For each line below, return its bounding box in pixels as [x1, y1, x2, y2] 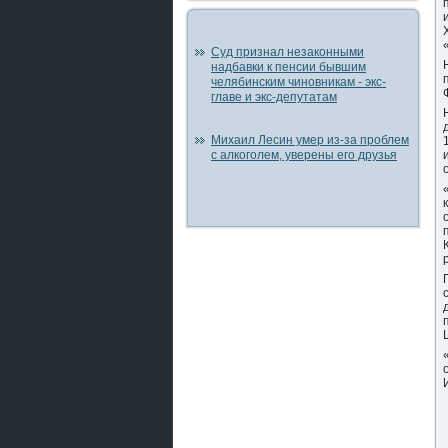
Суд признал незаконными [211, 45, 364, 59]
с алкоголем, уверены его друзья [211, 148, 397, 162]
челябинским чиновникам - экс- [211, 75, 386, 89]
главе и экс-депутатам [211, 90, 337, 104]
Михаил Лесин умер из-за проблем [211, 133, 409, 147]
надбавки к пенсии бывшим [211, 60, 366, 74]
